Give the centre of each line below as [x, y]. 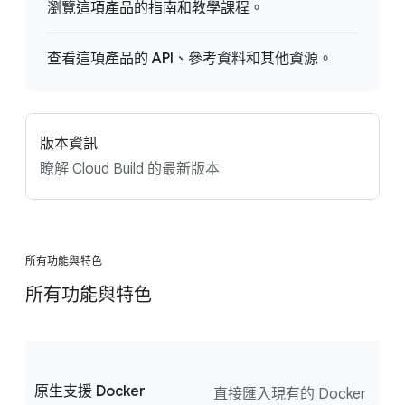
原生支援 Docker [90, 392]
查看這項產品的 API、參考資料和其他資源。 [190, 59]
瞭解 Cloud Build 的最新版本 [130, 170]
